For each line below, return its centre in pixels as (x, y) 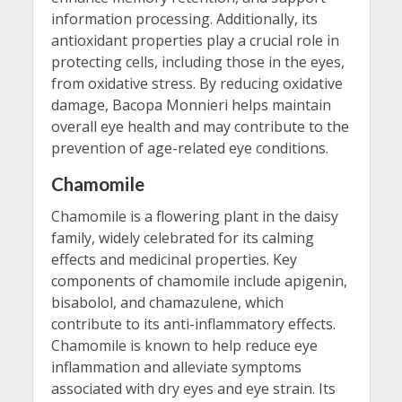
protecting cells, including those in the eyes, (197, 62)
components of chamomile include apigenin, (199, 281)
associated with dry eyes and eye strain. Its (193, 389)
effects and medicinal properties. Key (174, 260)
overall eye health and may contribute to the (200, 127)
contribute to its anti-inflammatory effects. (193, 324)
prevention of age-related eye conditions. (189, 149)
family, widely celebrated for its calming (182, 238)
